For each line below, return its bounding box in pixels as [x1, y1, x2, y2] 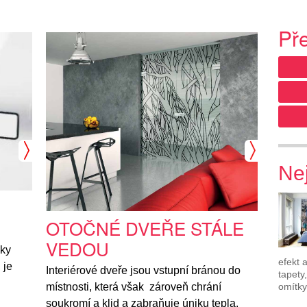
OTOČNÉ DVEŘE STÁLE [46, 215, 245, 241]
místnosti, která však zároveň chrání [46, 281, 222, 293]
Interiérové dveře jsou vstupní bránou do [46, 265, 241, 277]
